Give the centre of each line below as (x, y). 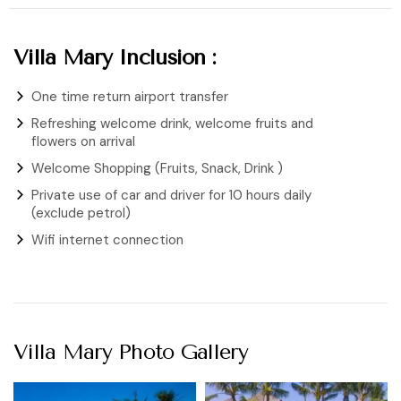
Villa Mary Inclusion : (115, 57)
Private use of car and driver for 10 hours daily (171, 195)
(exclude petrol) (81, 213)
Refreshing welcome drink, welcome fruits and (172, 123)
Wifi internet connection (107, 239)
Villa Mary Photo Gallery (131, 351)
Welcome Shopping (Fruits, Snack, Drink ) (157, 168)
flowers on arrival (83, 141)
